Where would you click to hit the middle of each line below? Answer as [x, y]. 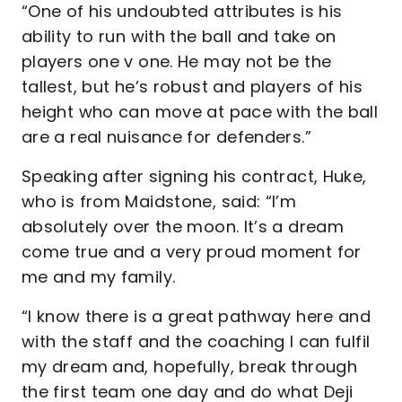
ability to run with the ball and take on [179, 36]
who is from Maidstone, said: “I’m [159, 201]
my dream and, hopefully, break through [190, 367]
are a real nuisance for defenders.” [166, 137]
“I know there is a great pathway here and [197, 316]
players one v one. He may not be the [177, 61]
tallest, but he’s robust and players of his [192, 87]
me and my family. [101, 277]
